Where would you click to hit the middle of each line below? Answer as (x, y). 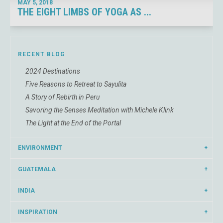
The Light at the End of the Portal (73, 123)
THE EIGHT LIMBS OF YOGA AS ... (84, 12)
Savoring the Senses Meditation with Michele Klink (100, 110)
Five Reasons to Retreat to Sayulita (76, 84)
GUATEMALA (37, 169)
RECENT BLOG (42, 54)
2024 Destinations (53, 71)
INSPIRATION (38, 212)
